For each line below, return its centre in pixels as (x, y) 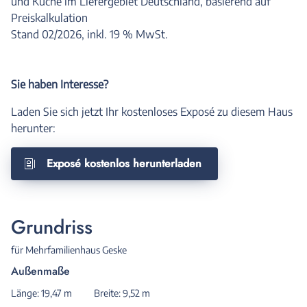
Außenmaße (40, 271)
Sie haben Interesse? (60, 84)
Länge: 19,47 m (41, 293)
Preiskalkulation (49, 18)
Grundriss (52, 227)
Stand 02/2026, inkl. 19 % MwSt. (89, 34)
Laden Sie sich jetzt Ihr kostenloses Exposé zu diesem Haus (152, 112)
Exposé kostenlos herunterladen (124, 163)
